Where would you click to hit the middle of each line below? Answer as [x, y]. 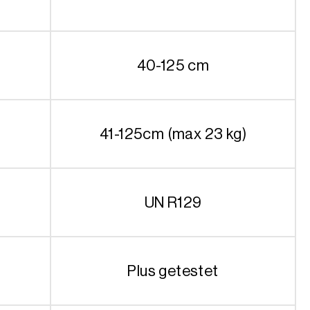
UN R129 [173, 202]
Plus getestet [173, 271]
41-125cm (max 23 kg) [173, 134]
